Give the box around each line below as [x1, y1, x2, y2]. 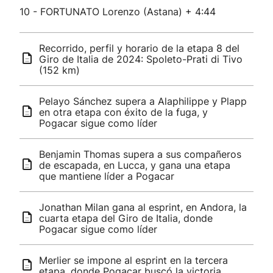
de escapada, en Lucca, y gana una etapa [39, 159, 230, 171]
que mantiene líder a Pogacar [39, 170, 174, 182]
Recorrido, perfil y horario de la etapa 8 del [39, 42, 239, 54]
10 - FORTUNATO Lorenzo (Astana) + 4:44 [19, 5, 216, 18]
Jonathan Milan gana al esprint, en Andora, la [39, 201, 247, 213]
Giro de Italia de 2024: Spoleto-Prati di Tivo [39, 53, 243, 65]
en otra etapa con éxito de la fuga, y [39, 106, 208, 118]
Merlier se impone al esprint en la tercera [39, 254, 228, 266]
